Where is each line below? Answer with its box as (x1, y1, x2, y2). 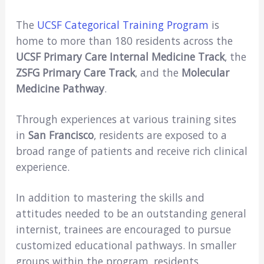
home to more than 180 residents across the (15, 34, 233, 48)
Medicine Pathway (15, 81, 104, 96)
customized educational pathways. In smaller (15, 238, 236, 253)
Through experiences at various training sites (15, 112, 236, 127)
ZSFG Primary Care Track (15, 65, 135, 80)
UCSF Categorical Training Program (37, 18, 209, 32)
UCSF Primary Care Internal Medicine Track (15, 49, 225, 64)
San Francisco (28, 128, 94, 143)
